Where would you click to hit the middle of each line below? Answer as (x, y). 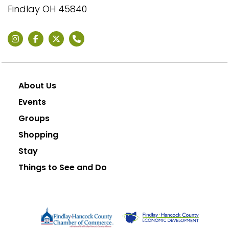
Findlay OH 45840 (47, 9)
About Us (37, 86)
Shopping (38, 135)
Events (32, 102)
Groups (34, 118)
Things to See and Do (63, 167)
